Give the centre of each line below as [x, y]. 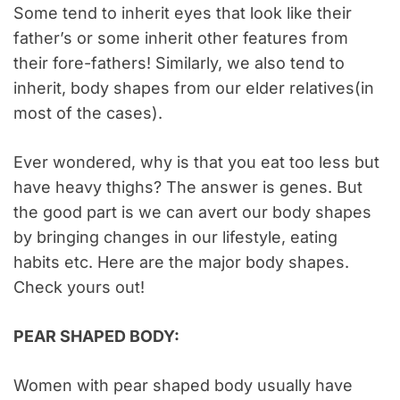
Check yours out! [79, 287]
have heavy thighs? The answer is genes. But [188, 187]
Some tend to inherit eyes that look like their [183, 13]
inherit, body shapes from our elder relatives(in [194, 88]
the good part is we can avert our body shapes [192, 212]
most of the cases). [88, 113]
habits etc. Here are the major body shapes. [181, 262]
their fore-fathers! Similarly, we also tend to [179, 63]
